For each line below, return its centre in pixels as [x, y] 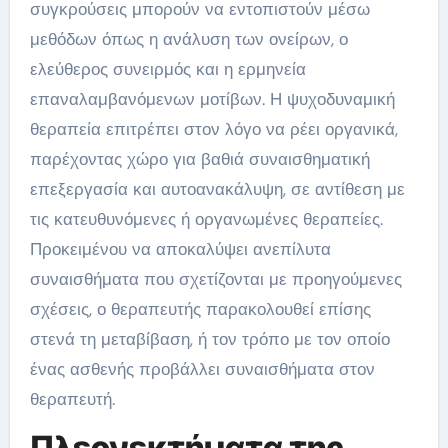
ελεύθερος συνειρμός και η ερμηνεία [167, 69]
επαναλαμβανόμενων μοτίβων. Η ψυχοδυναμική [212, 99]
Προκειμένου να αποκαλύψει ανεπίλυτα [180, 249]
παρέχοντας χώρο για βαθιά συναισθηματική [199, 159]
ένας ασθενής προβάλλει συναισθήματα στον [202, 369]
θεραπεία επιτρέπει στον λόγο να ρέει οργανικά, [213, 129]
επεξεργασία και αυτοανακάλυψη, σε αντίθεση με [217, 189]
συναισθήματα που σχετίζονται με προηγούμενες [215, 279]
